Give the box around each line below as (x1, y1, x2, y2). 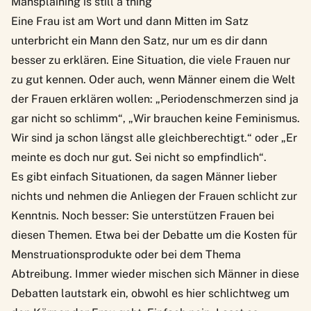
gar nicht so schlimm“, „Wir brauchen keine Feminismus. (11, 111, 300, 125)
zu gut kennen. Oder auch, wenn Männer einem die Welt (11, 72, 295, 86)
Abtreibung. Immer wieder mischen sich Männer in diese (11, 267, 299, 280)
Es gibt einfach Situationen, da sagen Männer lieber (11, 169, 277, 183)
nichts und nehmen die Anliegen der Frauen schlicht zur (11, 189, 297, 203)
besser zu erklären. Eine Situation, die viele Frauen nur (11, 53, 290, 67)
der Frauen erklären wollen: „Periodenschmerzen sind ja (11, 92, 299, 106)
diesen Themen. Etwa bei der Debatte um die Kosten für (11, 228, 297, 242)
